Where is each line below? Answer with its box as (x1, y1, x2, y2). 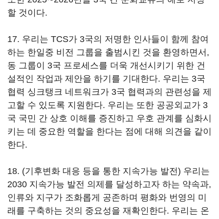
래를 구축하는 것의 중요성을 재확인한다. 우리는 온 (7, 206, 209, 216)
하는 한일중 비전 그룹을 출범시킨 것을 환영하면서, (7, 47, 209, 57)
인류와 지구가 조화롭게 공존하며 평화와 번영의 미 (7, 193, 207, 202)
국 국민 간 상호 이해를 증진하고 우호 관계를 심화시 (7, 113, 212, 123)
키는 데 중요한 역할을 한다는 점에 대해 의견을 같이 (7, 127, 212, 136)
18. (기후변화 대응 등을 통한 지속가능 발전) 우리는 (7, 166, 210, 176)
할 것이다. (7, 8, 47, 18)
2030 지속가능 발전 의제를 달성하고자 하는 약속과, (7, 179, 211, 189)
